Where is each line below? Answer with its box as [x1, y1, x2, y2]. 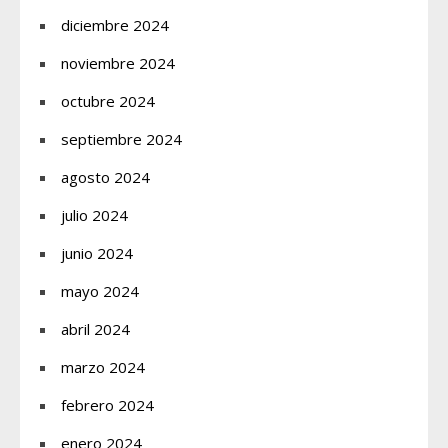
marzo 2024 [61, 356, 145, 377]
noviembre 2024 [61, 52, 175, 73]
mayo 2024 [61, 280, 139, 301]
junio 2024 [61, 242, 133, 263]
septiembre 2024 [61, 128, 182, 149]
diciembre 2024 [61, 14, 169, 35]
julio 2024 [61, 204, 128, 225]
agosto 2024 [61, 166, 150, 187]
